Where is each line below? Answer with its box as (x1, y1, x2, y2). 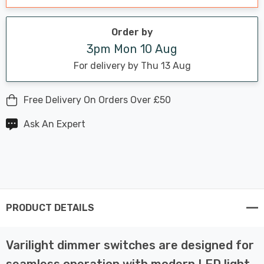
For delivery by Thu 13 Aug (73, 60, 191, 71)
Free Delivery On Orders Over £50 (24, 94, 171, 105)
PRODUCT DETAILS (6, 202, 94, 213)
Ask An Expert (24, 118, 85, 130)
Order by (111, 26, 153, 38)
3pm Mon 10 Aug (86, 41, 178, 56)
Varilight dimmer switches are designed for (6, 237, 254, 252)
